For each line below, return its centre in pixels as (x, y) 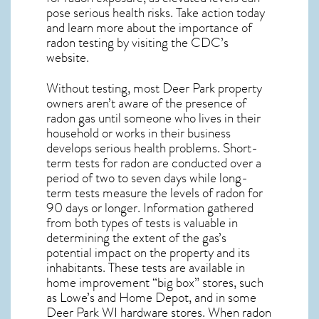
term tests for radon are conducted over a (154, 163)
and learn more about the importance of (149, 27)
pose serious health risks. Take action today (156, 12)
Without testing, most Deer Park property (154, 88)
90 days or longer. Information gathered (150, 208)
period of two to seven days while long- (147, 178)
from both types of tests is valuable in (142, 223)
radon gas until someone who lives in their (153, 118)
